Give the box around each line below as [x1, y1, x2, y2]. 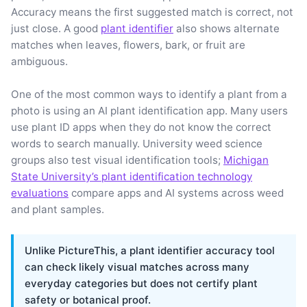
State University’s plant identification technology [11, 169, 252, 183]
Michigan [223, 153, 269, 167]
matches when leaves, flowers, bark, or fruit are [11, 38, 245, 51]
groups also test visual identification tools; [11, 153, 223, 167]
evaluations [11, 186, 69, 199]
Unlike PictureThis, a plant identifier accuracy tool [25, 243, 275, 257]
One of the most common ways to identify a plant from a [11, 87, 287, 101]
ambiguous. [11, 54, 68, 68]
